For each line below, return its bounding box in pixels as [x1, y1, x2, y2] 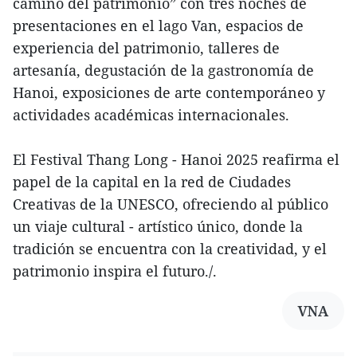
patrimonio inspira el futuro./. [13, 261, 217, 281]
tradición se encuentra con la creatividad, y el [13, 239, 327, 259]
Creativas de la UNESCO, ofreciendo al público [13, 194, 328, 214]
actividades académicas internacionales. [13, 105, 289, 125]
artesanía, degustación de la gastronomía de [13, 61, 314, 80]
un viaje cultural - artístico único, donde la [13, 217, 303, 237]
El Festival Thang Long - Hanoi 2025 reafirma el [13, 150, 339, 170]
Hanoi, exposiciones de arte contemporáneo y [13, 83, 325, 103]
